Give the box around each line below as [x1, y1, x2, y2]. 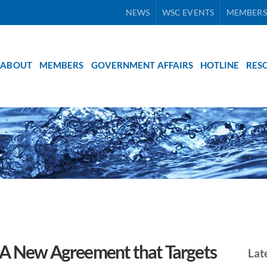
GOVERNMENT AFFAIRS [91, 60, 194, 70]
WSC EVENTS [162, 7, 214, 17]
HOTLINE [200, 60, 240, 70]
